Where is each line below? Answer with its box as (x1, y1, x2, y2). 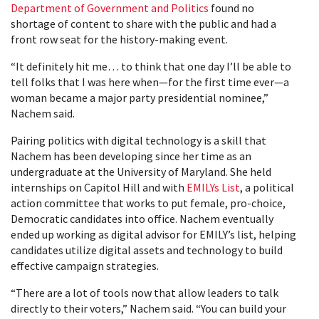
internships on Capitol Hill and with (11, 180, 187, 194)
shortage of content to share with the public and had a (11, 16, 276, 31)
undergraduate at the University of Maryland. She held (11, 164, 271, 179)
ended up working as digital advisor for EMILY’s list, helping (11, 227, 296, 241)
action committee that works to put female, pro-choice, (11, 196, 286, 210)
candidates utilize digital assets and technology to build (11, 243, 283, 257)
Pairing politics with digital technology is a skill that (11, 133, 266, 147)
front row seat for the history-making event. (11, 32, 228, 46)
